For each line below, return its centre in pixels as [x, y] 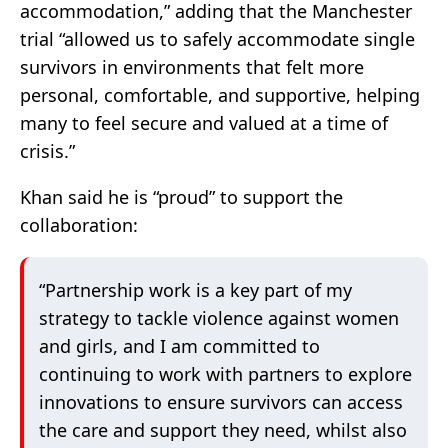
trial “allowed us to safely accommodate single [217, 39]
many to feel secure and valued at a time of [204, 123]
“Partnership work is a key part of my [195, 290]
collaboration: [79, 225]
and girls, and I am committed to [179, 346]
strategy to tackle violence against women [219, 318]
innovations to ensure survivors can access [221, 402]
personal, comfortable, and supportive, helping [220, 95]
